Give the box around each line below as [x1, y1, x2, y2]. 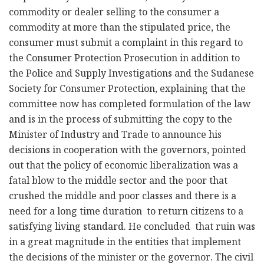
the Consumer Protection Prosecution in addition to [9, 51, 240, 68]
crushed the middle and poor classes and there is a [9, 189, 236, 206]
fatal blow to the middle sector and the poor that [9, 174, 227, 190]
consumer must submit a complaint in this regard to [9, 36, 243, 52]
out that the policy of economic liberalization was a [9, 159, 238, 175]
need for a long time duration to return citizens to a [9, 204, 243, 221]
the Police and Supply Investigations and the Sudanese [9, 67, 254, 83]
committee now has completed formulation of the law [9, 97, 253, 114]
